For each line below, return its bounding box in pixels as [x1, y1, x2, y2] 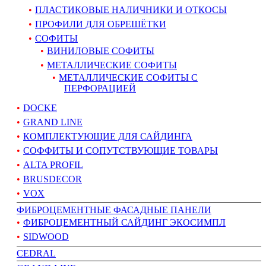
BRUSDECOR [23, 173, 82, 184]
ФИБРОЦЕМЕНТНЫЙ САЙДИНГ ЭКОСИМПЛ [23, 217, 226, 227]
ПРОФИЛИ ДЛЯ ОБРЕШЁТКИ [35, 18, 166, 29]
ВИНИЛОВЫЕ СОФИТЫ [47, 45, 154, 56]
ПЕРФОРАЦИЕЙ [64, 83, 136, 93]
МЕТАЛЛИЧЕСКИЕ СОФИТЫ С [59, 72, 198, 83]
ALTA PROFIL [23, 159, 83, 170]
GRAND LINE [23, 116, 83, 127]
